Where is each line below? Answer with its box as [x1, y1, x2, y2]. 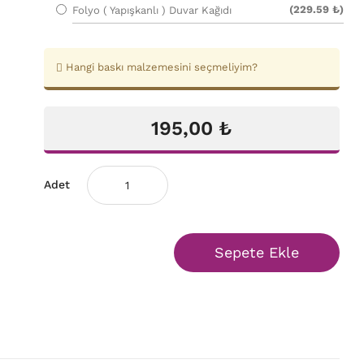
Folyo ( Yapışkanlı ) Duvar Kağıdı [71, 4, 232, 17]
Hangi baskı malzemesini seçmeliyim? [62, 61, 258, 74]
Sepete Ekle [214, 244, 299, 262]
